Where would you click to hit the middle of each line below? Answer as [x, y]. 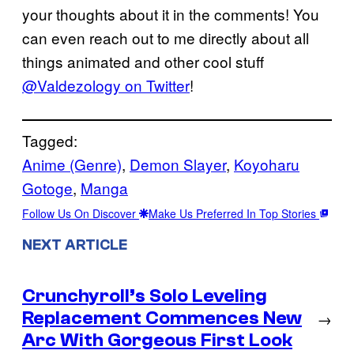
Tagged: [50, 140]
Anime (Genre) [72, 164]
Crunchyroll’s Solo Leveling [145, 296]
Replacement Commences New [162, 318]
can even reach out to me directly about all [166, 37]
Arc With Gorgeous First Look [157, 340]
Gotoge [47, 187]
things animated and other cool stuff [143, 61]
